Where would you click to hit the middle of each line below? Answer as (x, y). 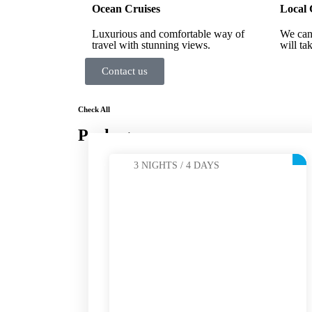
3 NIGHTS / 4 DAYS (177, 165)
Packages (111, 135)
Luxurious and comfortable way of (168, 34)
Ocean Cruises (126, 9)
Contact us (125, 71)
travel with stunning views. (151, 45)
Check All (94, 109)
